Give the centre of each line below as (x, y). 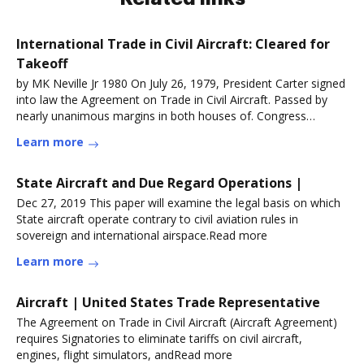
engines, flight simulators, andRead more (124, 355)
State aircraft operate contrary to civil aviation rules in (157, 219)
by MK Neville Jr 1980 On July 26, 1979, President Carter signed (181, 83)
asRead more (52, 132)
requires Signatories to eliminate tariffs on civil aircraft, (159, 338)
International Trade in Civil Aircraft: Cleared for (173, 44)
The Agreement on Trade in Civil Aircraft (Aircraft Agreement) (177, 322)
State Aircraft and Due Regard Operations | (159, 183)
